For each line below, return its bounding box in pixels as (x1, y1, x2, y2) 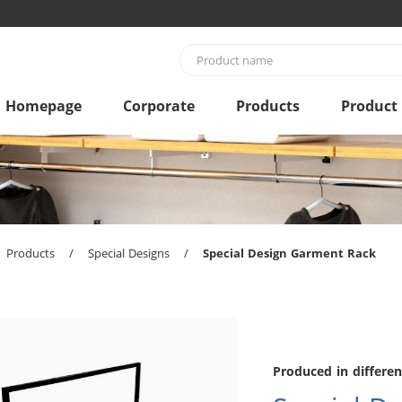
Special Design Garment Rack (203, 245, 376, 261)
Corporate (123, 96, 195, 116)
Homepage (5, 96, 82, 116)
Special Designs (88, 245, 170, 261)
